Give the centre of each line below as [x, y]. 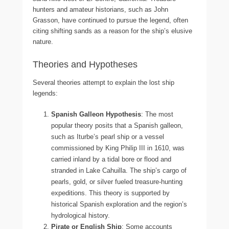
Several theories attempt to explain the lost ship [104, 82]
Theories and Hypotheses [85, 64]
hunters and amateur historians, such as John [100, 9]
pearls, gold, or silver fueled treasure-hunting [117, 181]
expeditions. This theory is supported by [110, 193]
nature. [43, 41]
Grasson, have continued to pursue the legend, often [110, 20]
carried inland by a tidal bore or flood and [111, 159]
